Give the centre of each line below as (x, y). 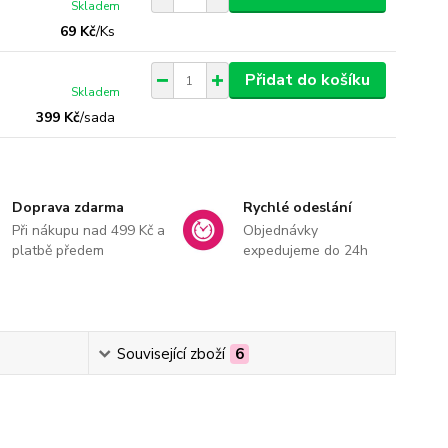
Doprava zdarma (68, 207)
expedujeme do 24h (305, 250)
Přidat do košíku (307, 80)
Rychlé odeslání (297, 207)
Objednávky (280, 230)
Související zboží (170, 354)
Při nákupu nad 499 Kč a (89, 230)
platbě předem (58, 250)
